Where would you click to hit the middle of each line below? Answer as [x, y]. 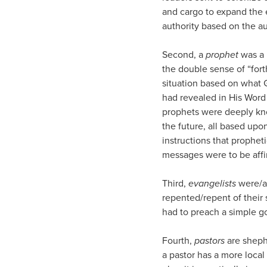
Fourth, [178, 240]
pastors [209, 240]
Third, [175, 183]
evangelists [212, 183]
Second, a [184, 54]
